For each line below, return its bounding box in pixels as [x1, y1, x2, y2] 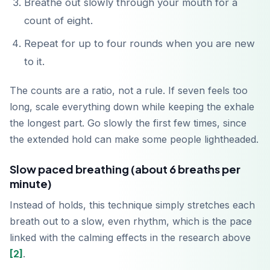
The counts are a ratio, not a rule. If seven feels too [10, 84, 248, 97]
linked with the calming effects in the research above [10, 231, 251, 244]
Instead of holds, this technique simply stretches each [10, 199, 255, 212]
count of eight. [24, 14, 93, 27]
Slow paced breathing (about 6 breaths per [10, 162, 240, 177]
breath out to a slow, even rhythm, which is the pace [10, 215, 252, 228]
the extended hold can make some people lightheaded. [10, 133, 259, 146]
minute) [10, 177, 52, 191]
